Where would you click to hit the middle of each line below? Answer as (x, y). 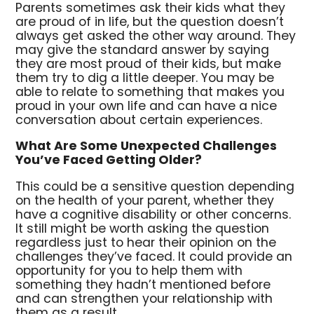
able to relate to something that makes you (150, 93)
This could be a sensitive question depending (155, 188)
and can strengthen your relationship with (144, 300)
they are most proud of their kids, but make (149, 64)
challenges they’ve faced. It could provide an (154, 258)
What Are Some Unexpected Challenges (146, 147)
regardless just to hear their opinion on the (146, 244)
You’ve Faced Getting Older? (109, 161)
